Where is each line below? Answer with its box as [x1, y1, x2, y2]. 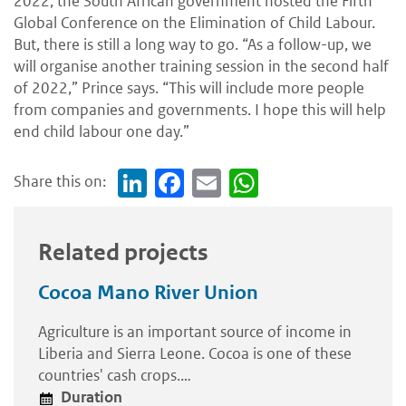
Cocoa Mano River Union [38, 280, 258, 304]
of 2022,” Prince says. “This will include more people [14, 78, 364, 99]
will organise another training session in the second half [14, 56, 389, 77]
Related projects [38, 237, 208, 266]
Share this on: [14, 171, 110, 192]
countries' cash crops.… [38, 364, 191, 385]
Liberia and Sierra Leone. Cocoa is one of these [38, 343, 352, 363]
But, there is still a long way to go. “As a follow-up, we [14, 34, 372, 55]
